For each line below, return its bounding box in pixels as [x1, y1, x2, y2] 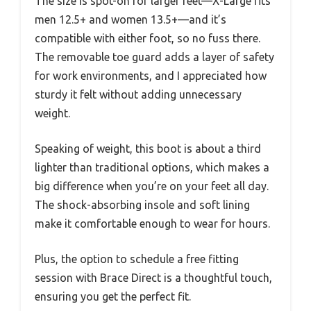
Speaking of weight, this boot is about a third [35, 142, 261, 155]
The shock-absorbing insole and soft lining [35, 199, 250, 211]
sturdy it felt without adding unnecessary [35, 88, 242, 101]
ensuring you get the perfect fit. [35, 290, 191, 303]
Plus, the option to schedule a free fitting [35, 253, 239, 265]
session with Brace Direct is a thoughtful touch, [35, 271, 272, 284]
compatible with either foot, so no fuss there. [35, 32, 260, 44]
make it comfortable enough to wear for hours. [35, 217, 270, 230]
